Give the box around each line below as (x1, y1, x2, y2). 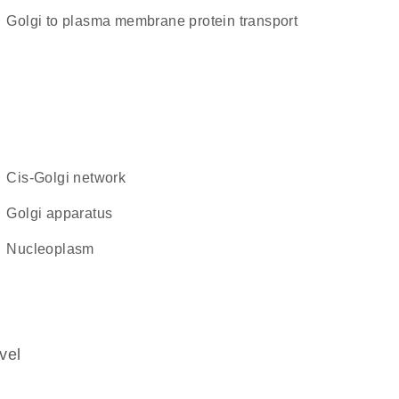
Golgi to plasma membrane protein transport (17, 13, 298, 28)
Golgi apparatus (17, 206, 113, 221)
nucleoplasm (17, 241, 94, 256)
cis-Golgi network (17, 170, 126, 185)
